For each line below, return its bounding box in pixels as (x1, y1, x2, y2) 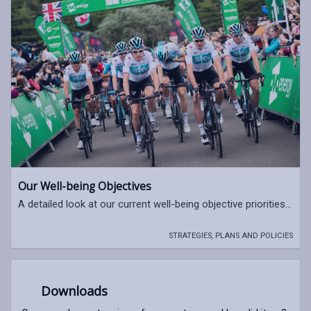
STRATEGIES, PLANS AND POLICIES (169, 231, 293, 241)
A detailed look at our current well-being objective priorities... (18, 198, 292, 211)
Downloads (37, 283, 108, 300)
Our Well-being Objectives (18, 179, 151, 194)
